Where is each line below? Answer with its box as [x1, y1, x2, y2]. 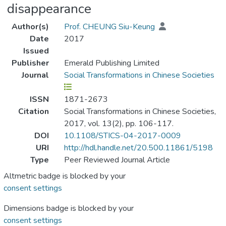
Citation [18, 106, 49, 118]
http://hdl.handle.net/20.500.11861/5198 [64, 142, 213, 154]
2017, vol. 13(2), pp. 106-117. [64, 118, 174, 130]
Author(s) [11, 21, 49, 33]
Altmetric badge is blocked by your [4, 171, 126, 182]
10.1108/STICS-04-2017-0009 [64, 130, 181, 142]
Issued [23, 45, 49, 57]
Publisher [11, 58, 49, 69]
